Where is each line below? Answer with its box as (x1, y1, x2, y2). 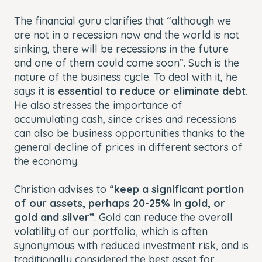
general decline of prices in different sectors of (14, 140, 243, 154)
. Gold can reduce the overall (94, 210, 233, 224)
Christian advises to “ (14, 182, 114, 196)
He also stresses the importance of (14, 98, 182, 112)
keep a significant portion (114, 182, 244, 196)
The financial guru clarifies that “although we (14, 13, 231, 27)
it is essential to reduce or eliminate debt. (38, 84, 248, 98)
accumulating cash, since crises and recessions (14, 112, 236, 126)
